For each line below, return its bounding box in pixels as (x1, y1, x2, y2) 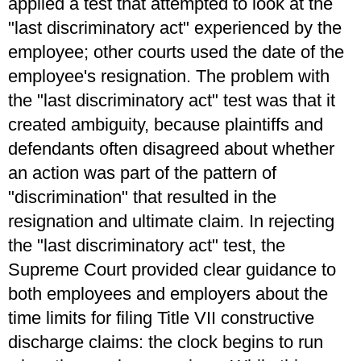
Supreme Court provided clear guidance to (8, 259, 336, 280)
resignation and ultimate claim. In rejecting (8, 211, 334, 232)
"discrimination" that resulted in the (8, 187, 276, 208)
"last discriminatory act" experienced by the (8, 18, 342, 39)
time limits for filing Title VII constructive (8, 308, 314, 329)
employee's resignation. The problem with (8, 66, 330, 87)
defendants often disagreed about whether (8, 139, 334, 160)
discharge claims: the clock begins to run (8, 332, 323, 353)
